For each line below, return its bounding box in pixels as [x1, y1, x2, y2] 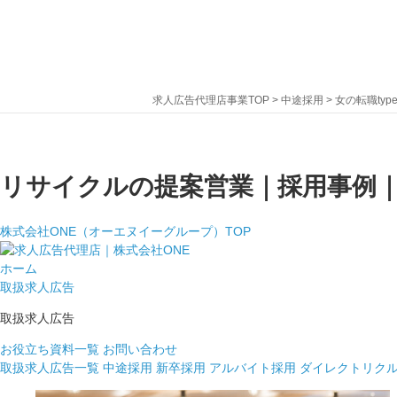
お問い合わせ [103, 342, 177, 357]
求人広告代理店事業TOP [152, 94, 269, 106]
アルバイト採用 [209, 361, 296, 376]
